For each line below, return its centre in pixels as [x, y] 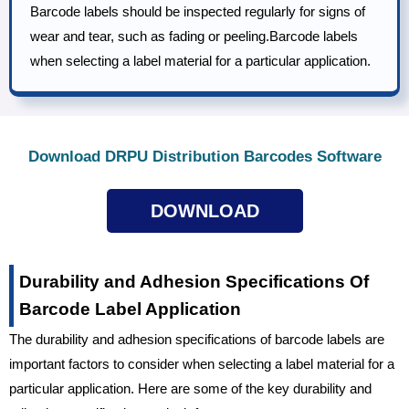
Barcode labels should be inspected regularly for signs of [198, 12]
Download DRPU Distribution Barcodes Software [204, 157]
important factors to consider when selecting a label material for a [202, 364]
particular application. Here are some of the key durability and [190, 389]
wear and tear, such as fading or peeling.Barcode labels [194, 37]
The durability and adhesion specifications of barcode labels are [197, 340]
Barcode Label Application [130, 309]
